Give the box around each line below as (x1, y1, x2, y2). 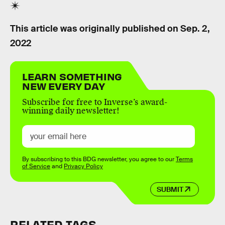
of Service (22, 162, 50, 171)
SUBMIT (156, 184, 183, 194)
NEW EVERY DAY (22, 79, 105, 92)
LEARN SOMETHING (22, 70, 123, 83)
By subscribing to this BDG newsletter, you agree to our (22, 155, 176, 164)
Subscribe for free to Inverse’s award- (22, 97, 167, 108)
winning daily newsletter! (22, 105, 120, 117)
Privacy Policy (64, 162, 103, 171)
